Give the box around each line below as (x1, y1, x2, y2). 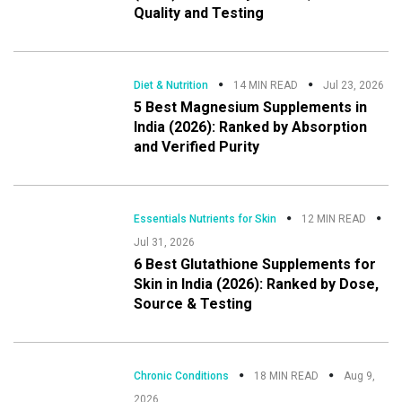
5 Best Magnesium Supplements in (134, 98, 368, 116)
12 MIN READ (301, 212, 367, 225)
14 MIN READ (233, 78, 299, 92)
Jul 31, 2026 (134, 235, 196, 249)
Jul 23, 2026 (323, 78, 385, 92)
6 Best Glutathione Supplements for (134, 255, 377, 273)
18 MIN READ (254, 369, 319, 382)
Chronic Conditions (134, 369, 230, 382)
